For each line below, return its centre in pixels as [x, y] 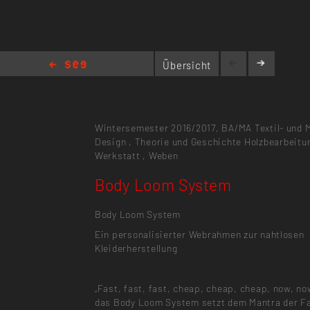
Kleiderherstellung [136, 248]
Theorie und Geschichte [188, 141]
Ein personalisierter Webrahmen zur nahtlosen [199, 234]
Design [110, 141]
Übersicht [187, 65]
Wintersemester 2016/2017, [157, 127]
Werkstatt [117, 155]
